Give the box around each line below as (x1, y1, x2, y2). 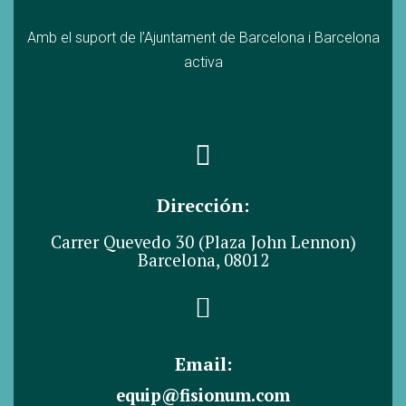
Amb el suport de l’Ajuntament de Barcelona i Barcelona (26, 29, 380, 46)
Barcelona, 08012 (137, 249, 269, 271)
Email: (174, 352, 232, 376)
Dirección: (157, 193, 249, 217)
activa (183, 53, 223, 71)
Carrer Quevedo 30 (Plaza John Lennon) (50, 231, 356, 253)
